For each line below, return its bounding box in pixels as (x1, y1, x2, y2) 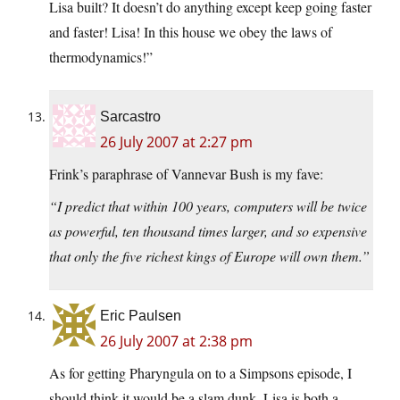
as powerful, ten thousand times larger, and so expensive (49, 221, 367, 241)
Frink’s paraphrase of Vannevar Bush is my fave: (49, 164, 323, 184)
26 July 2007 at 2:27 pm (100, 132, 253, 153)
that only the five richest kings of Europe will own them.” (49, 246, 370, 266)
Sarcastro (100, 109, 161, 125)
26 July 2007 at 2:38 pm (100, 331, 253, 352)
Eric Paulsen (100, 308, 181, 324)
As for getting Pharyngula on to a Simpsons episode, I (49, 363, 352, 383)
